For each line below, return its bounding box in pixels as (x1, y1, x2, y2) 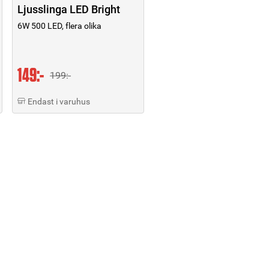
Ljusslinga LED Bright (17, 2, 120, 16)
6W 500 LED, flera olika (17, 20, 101, 31)
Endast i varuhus (28, 96, 90, 106)
